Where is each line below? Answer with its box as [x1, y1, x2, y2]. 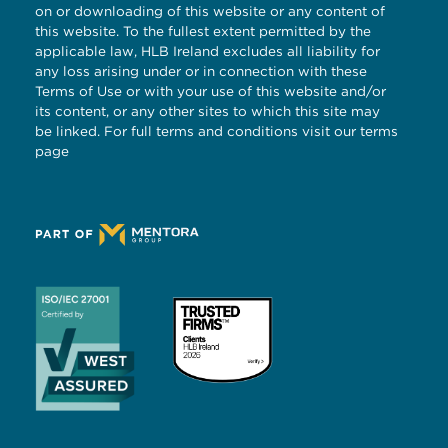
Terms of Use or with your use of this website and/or [35, 82, 386, 99]
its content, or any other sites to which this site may [35, 102, 380, 119]
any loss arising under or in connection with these [35, 62, 367, 79]
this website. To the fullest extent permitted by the [35, 22, 371, 39]
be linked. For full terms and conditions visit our [35, 122, 360, 139]
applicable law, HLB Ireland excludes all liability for [35, 42, 380, 59]
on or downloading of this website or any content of [35, 2, 385, 19]
